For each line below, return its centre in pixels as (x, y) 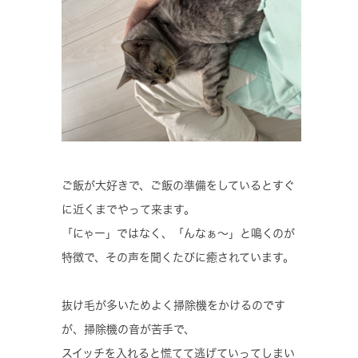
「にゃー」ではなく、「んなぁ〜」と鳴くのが (178, 233)
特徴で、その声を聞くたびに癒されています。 (178, 257)
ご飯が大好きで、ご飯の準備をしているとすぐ (178, 185)
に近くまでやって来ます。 (128, 209)
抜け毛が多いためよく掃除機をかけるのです (173, 305)
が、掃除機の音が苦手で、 (128, 329)
